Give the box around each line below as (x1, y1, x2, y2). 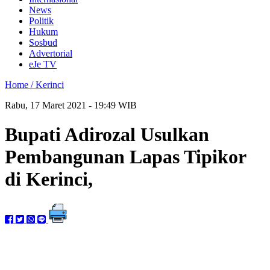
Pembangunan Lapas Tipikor (5, 146, 246, 168)
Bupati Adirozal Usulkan (5, 124, 209, 146)
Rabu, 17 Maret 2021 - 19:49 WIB (5, 100, 137, 110)
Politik (29, 16, 54, 26)
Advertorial (29, 48, 72, 58)
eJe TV (29, 59, 57, 69)
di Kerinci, (5, 168, 93, 190)
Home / (5, 80, 36, 90)
